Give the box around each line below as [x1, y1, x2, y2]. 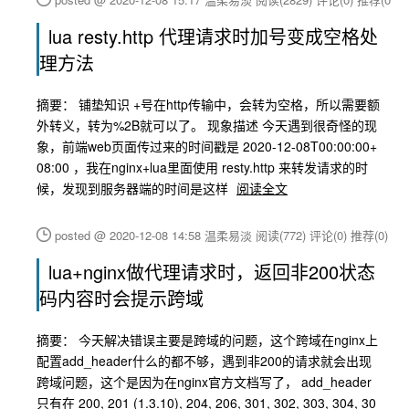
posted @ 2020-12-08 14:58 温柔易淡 [55, 226, 256, 244]
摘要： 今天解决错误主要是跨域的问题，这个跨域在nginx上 [37, 330, 378, 349]
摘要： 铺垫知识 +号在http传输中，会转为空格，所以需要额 [37, 95, 380, 113]
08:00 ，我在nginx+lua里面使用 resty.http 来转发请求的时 [37, 158, 368, 176]
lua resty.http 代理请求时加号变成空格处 [48, 23, 378, 49]
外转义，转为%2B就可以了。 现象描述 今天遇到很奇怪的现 [37, 116, 377, 134]
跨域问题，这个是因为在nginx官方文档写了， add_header [37, 372, 372, 391]
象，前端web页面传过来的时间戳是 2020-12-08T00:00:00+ [37, 137, 377, 155]
